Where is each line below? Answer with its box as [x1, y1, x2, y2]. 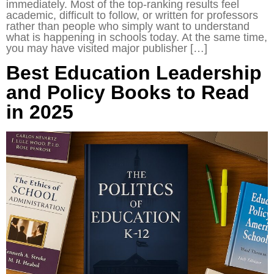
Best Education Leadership [6, 61, 262, 84]
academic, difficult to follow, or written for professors [6, 9, 258, 22]
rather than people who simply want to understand [6, 20, 250, 33]
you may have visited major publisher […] [6, 42, 207, 55]
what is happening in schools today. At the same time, [6, 31, 267, 44]
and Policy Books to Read [6, 81, 250, 103]
